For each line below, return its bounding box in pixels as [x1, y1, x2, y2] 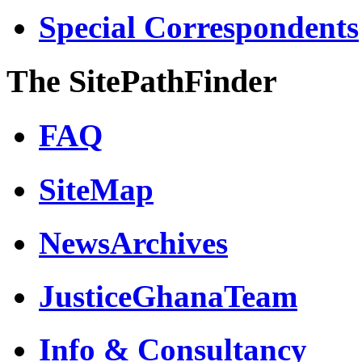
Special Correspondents [39, 9, 359, 44]
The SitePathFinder [6, 62, 277, 99]
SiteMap [39, 171, 154, 207]
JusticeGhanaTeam [39, 279, 297, 314]
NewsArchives [39, 225, 228, 260]
